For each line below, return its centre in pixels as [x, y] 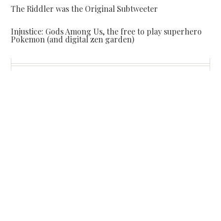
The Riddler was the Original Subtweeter [85, 8]
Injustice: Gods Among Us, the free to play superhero [107, 31]
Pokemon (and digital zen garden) [73, 39]
